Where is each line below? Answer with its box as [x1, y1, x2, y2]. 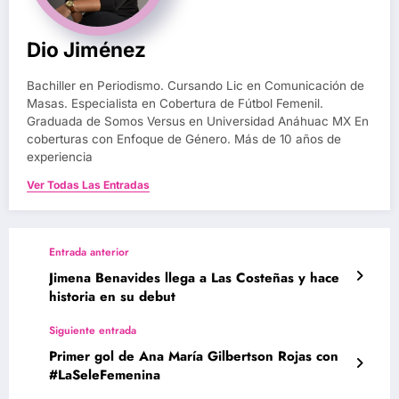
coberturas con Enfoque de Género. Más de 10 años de [27, 132, 341, 147]
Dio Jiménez [27, 37, 146, 62]
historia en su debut [49, 287, 175, 307]
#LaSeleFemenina [49, 365, 160, 386]
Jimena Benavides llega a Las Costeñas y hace [49, 268, 339, 289]
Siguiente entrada [49, 322, 136, 339]
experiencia [27, 150, 93, 165]
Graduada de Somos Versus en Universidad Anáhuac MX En [27, 114, 369, 129]
